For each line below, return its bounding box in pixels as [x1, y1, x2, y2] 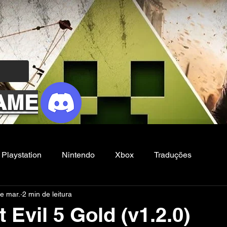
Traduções [154, 150, 192, 160]
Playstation [2, 150, 42, 160]
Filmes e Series [12, 191, 68, 200]
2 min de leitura [22, 190, 72, 198]
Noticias [89, 191, 118, 200]
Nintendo [62, 150, 95, 160]
